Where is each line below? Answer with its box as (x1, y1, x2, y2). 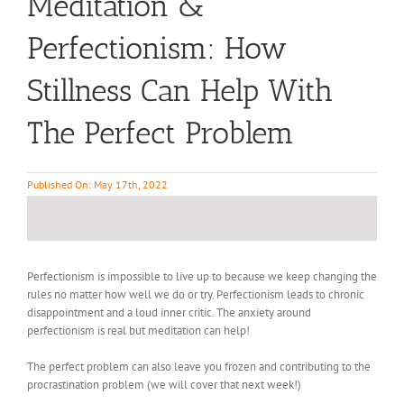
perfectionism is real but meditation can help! (26, 323, 250, 338)
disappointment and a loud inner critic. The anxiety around (26, 305, 311, 320)
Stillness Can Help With (26, 72, 333, 109)
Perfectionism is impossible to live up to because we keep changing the (26, 269, 377, 284)
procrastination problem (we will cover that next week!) (26, 377, 301, 392)
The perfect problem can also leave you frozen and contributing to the (26, 359, 371, 374)
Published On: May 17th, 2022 (26, 178, 168, 191)
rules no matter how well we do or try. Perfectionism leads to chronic (26, 287, 364, 302)
